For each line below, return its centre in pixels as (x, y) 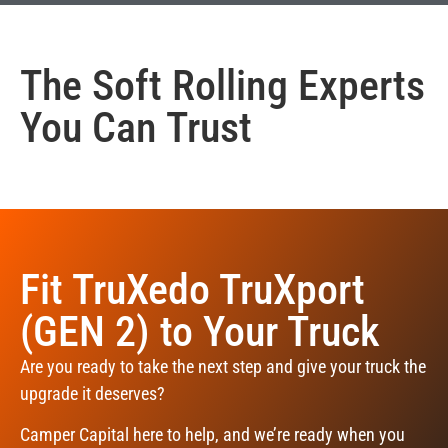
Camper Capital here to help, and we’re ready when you (212, 435)
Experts (356, 85)
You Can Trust (136, 127)
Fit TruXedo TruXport (192, 289)
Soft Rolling (190, 85)
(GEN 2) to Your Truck (200, 331)
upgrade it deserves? (92, 393)
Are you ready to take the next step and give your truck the (223, 366)
